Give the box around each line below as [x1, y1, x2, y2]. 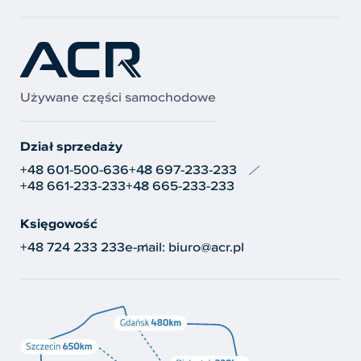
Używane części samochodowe [20, 87, 216, 106]
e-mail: [125, 237, 168, 255]
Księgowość [20, 214, 98, 233]
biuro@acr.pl [168, 237, 244, 255]
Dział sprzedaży [20, 136, 122, 156]
